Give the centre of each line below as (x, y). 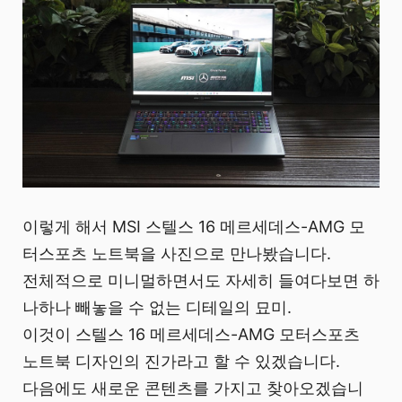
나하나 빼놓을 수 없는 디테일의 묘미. (157, 308)
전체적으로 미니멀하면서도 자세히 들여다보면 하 (201, 281)
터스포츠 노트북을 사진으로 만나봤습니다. (177, 254)
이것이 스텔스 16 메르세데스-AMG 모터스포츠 (191, 335)
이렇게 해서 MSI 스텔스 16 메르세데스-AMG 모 (194, 227)
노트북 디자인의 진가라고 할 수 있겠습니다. (181, 362)
